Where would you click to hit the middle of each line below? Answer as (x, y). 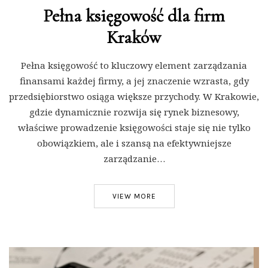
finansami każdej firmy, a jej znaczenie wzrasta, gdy (134, 80)
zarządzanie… (134, 158)
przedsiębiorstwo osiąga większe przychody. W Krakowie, (134, 96)
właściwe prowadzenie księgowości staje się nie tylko (134, 127)
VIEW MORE (134, 196)
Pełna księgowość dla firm (134, 16)
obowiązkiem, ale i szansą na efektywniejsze (134, 143)
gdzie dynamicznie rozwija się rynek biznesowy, (134, 112)
